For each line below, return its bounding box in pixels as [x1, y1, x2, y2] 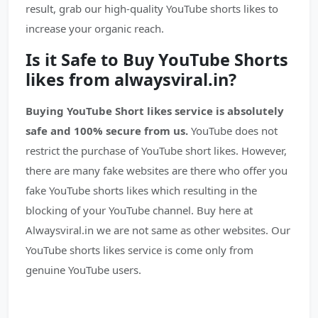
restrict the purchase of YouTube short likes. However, [26, 143, 287, 158]
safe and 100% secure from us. [26, 124, 188, 138]
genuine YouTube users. [26, 263, 141, 277]
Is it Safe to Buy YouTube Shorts [26, 48, 288, 71]
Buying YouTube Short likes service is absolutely [26, 104, 284, 118]
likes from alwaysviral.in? [26, 68, 236, 91]
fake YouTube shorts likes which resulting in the [26, 183, 257, 197]
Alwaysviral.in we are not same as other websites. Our [26, 223, 290, 237]
